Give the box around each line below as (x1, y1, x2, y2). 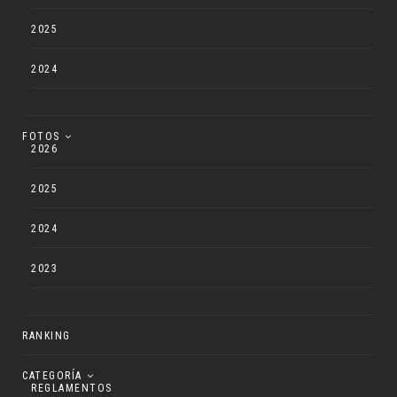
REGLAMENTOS (31, 381, 113, 394)
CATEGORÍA (22, 369, 82, 382)
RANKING (22, 329, 71, 342)
